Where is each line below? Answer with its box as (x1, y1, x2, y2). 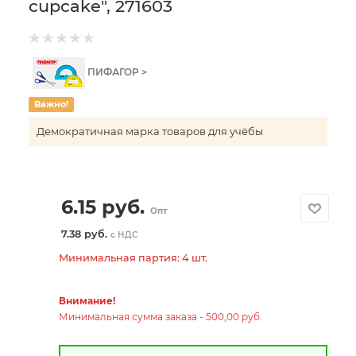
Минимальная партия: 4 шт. (58, 251, 207, 264)
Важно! (33, 99, 68, 110)
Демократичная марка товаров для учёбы (37, 125, 263, 137)
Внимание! (58, 294, 115, 307)
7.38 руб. (60, 227, 110, 240)
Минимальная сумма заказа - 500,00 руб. (58, 310, 262, 323)
